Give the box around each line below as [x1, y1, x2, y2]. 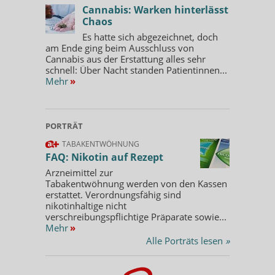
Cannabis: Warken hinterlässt [82, 2, 228, 17]
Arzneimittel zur [45, 166, 113, 179]
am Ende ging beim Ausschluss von [45, 41, 194, 54]
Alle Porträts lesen [146, 234, 225, 247]
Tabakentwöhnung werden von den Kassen [45, 177, 227, 190]
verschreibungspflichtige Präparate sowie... [45, 210, 227, 223]
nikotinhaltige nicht [45, 199, 126, 212]
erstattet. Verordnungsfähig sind [45, 188, 181, 201]
